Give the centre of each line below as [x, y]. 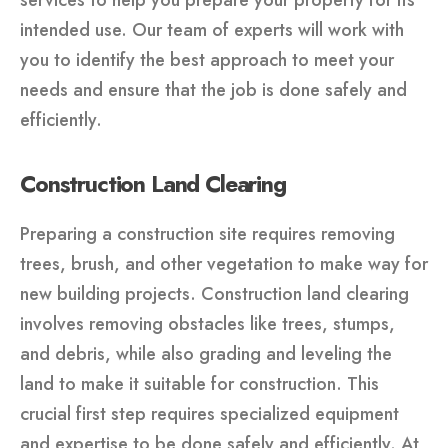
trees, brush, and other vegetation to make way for [224, 263]
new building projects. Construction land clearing [214, 293]
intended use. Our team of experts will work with [212, 29]
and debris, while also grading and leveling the [206, 353]
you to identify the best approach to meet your [207, 59]
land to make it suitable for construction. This [199, 383]
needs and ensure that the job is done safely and [213, 89]
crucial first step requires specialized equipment [209, 413]
